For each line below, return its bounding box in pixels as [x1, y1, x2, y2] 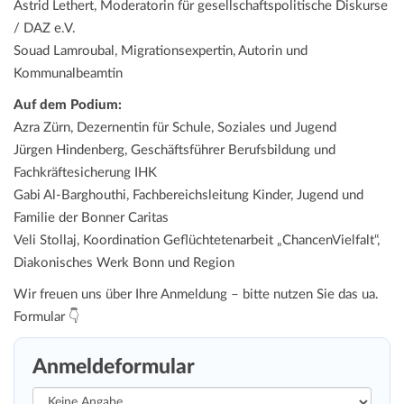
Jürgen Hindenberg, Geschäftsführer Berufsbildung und [14, 143, 335, 158]
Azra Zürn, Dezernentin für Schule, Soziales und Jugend [14, 121, 336, 135]
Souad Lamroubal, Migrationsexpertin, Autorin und [14, 44, 308, 59]
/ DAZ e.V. [14, 22, 76, 36]
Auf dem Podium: [14, 98, 122, 113]
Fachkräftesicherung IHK [14, 166, 157, 180]
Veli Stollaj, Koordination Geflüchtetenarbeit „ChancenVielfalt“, [14, 234, 380, 248]
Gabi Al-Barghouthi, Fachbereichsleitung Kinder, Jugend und [14, 188, 363, 203]
